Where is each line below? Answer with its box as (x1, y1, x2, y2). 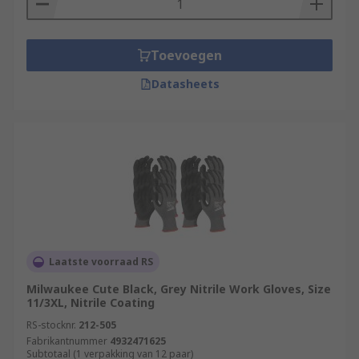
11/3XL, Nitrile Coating (26, 295, 155, 310)
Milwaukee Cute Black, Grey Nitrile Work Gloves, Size (26, 281, 331, 296)
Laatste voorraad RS (49, 255, 153, 268)
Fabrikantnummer (26, 334, 107, 348)
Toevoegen (150, 46, 222, 64)
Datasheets (151, 76, 220, 91)
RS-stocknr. (26, 318, 76, 332)
